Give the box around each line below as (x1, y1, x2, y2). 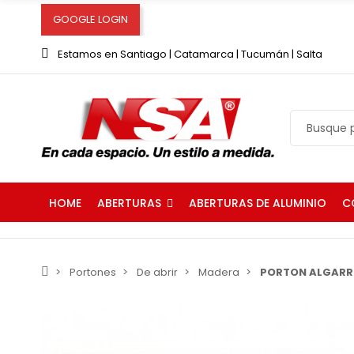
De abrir (137, 264, 178, 280)
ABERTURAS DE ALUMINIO (189, 195, 326, 212)
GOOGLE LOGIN (53, 12, 128, 27)
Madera (198, 264, 239, 280)
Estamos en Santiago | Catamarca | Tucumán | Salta (58, 47, 322, 62)
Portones (70, 264, 116, 280)
